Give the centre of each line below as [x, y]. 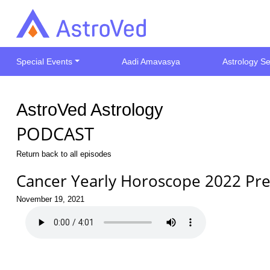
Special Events [44, 61]
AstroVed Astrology [90, 109]
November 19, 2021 [50, 199]
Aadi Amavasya [151, 61]
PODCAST [55, 134]
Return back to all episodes [64, 154]
